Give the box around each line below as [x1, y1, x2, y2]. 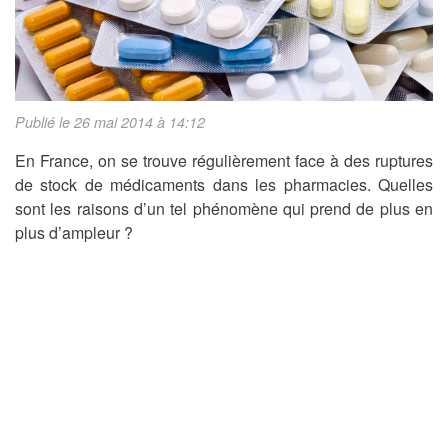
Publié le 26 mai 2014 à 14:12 [15, 112, 205, 133]
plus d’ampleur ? [15, 221, 133, 245]
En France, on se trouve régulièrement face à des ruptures [15, 149, 433, 173]
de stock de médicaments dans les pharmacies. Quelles [15, 173, 433, 197]
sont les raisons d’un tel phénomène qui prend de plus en [15, 197, 433, 221]
